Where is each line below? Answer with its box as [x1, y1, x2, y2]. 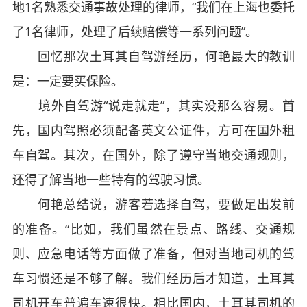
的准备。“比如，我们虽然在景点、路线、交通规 [12, 220, 295, 237]
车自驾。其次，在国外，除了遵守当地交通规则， [12, 146, 295, 163]
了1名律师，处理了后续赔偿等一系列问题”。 [12, 23, 258, 40]
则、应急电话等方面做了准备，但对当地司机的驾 [12, 245, 295, 262]
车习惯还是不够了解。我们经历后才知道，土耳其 [12, 269, 295, 286]
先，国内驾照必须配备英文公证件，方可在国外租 [12, 121, 295, 138]
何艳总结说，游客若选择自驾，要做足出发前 [12, 195, 295, 212]
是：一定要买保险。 [12, 72, 123, 89]
